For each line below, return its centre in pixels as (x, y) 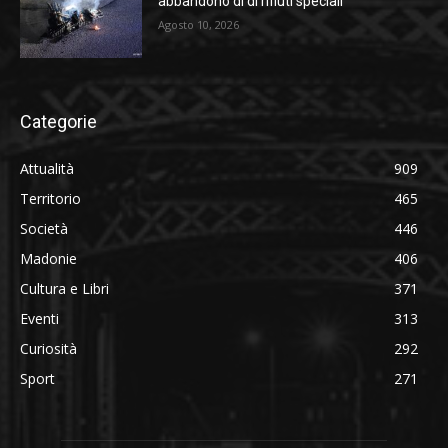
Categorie (58, 122)
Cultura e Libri (64, 289)
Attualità (47, 169)
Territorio (50, 199)
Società (44, 229)
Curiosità (48, 349)
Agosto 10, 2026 (199, 24)
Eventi (39, 319)
